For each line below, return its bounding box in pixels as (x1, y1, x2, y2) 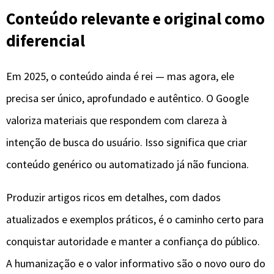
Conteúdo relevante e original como (6, 8, 265, 29)
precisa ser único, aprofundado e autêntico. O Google (6, 91, 249, 105)
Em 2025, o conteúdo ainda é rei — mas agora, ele (6, 68, 234, 83)
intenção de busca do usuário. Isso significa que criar (6, 135, 247, 149)
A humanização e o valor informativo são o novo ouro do (6, 256, 265, 270)
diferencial (6, 30, 85, 51)
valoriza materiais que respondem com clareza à (6, 113, 227, 127)
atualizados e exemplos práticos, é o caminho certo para (6, 212, 264, 226)
